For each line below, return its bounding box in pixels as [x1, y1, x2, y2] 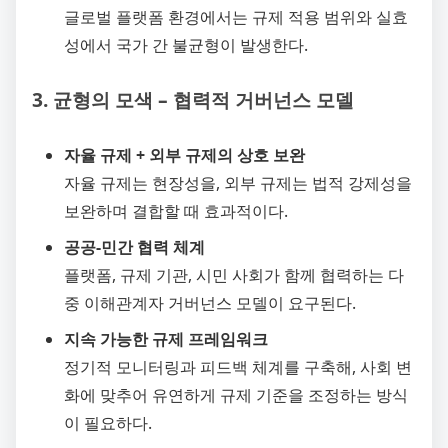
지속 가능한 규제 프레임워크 [64, 327, 268, 350]
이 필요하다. [64, 411, 152, 434]
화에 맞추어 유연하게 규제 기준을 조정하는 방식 [64, 383, 408, 406]
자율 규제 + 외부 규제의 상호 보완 [64, 143, 305, 166]
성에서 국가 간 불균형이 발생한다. [64, 33, 308, 56]
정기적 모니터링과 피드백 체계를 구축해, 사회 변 [64, 355, 412, 378]
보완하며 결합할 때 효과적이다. [64, 199, 288, 222]
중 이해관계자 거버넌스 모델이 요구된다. [64, 291, 356, 314]
